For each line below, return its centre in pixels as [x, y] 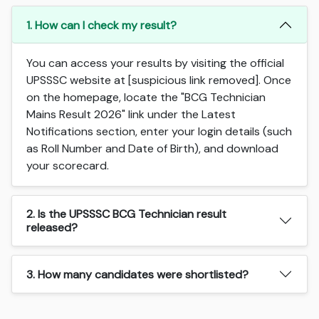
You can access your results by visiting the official [156, 63]
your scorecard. [68, 166]
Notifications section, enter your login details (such [159, 132]
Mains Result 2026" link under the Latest [131, 115]
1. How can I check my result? [102, 25]
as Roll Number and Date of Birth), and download [153, 149]
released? [52, 228]
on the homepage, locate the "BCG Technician [146, 98]
